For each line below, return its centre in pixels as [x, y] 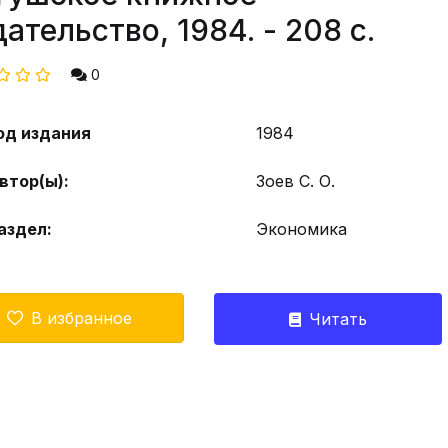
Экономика [302, 229]
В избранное [81, 318]
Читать [337, 319]
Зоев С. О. [296, 181]
